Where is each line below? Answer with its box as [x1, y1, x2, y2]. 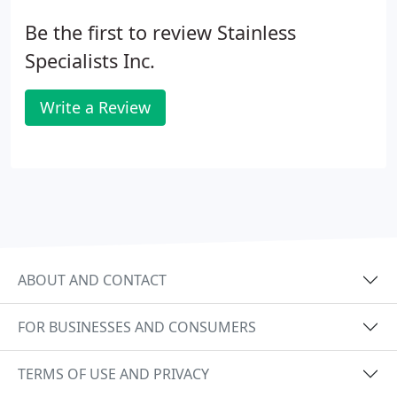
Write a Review [40, 97, 151, 118]
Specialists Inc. [25, 48, 155, 74]
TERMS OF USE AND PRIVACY [18, 363, 209, 384]
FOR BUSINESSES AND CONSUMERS [18, 316, 256, 337]
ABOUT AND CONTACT [18, 269, 167, 290]
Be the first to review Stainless [25, 19, 296, 45]
